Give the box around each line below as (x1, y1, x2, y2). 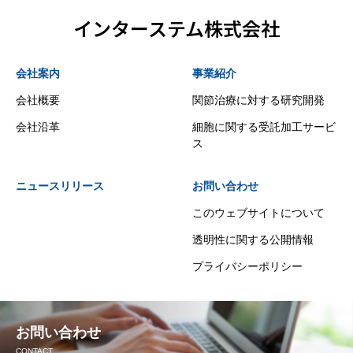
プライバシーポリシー (192, 260, 303, 273)
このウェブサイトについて (192, 206, 325, 219)
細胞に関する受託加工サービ (192, 121, 336, 133)
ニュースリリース (16, 180, 104, 192)
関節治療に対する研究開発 (192, 94, 325, 106)
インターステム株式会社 (73, 14, 280, 42)
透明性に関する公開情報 (192, 233, 314, 246)
